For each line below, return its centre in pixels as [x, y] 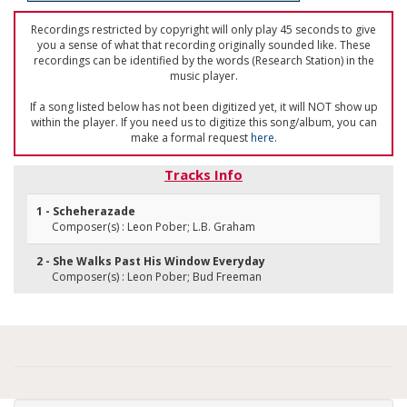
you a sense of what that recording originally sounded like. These [203, 45]
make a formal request [190, 138]
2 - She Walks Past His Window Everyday [151, 261]
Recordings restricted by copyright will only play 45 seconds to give [203, 30]
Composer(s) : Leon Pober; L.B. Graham [154, 227]
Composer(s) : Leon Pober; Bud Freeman [157, 277]
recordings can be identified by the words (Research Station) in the [203, 60]
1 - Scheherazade [86, 211]
